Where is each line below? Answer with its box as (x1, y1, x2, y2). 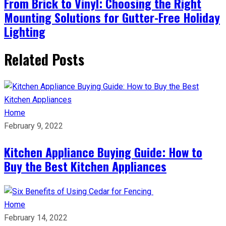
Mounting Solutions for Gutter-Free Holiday (4, 8, 220, 26)
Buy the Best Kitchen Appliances (4, 156, 166, 175)
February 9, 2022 (4, 121, 63, 131)
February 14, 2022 (4, 212, 68, 222)
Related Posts (4, 48, 84, 70)
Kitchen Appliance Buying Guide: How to (4, 142, 202, 161)
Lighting (4, 22, 45, 40)
